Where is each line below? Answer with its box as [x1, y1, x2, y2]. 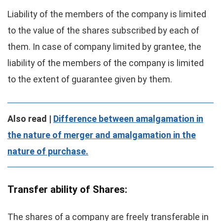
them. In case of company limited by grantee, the [7, 41, 201, 52]
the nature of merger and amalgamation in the [7, 130, 196, 140]
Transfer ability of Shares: [7, 184, 127, 195]
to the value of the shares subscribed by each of [7, 25, 199, 36]
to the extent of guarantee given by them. [7, 74, 172, 84]
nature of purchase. [7, 146, 88, 156]
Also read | [7, 113, 53, 124]
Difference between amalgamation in [53, 113, 203, 124]
